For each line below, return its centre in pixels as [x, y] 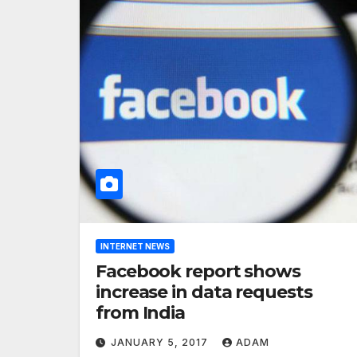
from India [140, 313]
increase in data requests [204, 292]
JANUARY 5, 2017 [161, 342]
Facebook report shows [198, 271]
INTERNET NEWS [135, 246]
